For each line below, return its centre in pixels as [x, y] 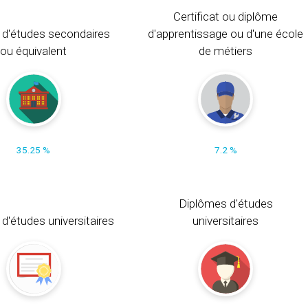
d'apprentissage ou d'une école [226, 33]
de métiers [226, 51]
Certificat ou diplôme [226, 16]
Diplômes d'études [225, 203]
